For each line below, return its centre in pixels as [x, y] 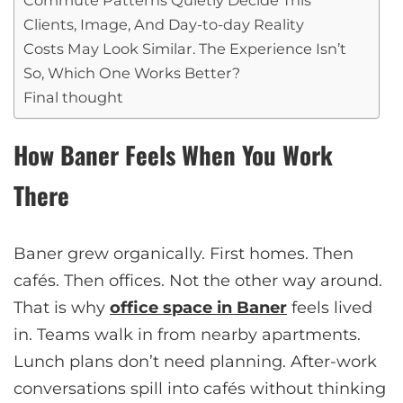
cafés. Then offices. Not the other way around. [198, 280]
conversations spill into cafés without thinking [200, 388]
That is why [62, 307]
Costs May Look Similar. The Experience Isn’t [185, 48]
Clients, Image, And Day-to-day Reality [164, 24]
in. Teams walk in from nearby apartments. [187, 334]
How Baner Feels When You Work [173, 154]
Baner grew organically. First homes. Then [184, 253]
